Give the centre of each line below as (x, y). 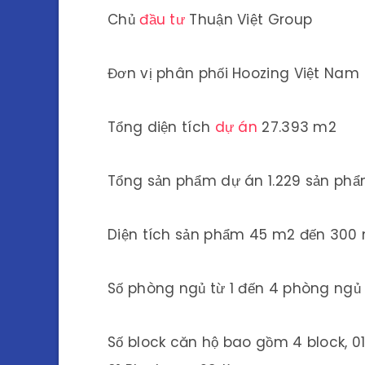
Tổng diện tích (161, 127)
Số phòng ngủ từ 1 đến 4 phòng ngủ (234, 288)
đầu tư (163, 20)
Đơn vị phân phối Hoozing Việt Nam (233, 73)
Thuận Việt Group (249, 20)
